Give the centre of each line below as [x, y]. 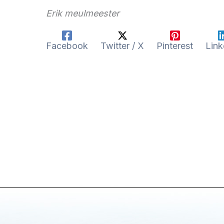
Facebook [67, 45]
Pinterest [175, 45]
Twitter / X [122, 45]
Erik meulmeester [83, 13]
